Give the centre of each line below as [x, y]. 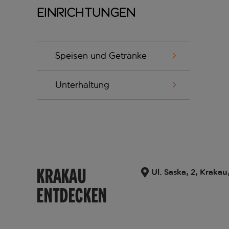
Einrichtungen [86, 13]
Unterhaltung [82, 85]
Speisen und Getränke [101, 56]
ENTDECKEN [72, 196]
